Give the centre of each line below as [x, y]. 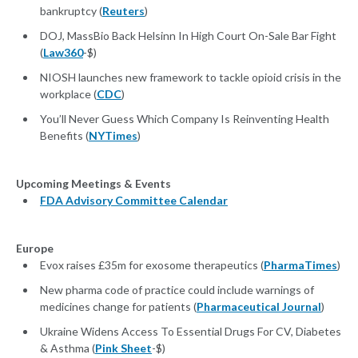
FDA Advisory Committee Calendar [134, 201]
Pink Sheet [123, 348]
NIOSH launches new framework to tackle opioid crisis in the [191, 78]
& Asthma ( [68, 348]
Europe [35, 249]
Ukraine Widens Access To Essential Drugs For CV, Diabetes [191, 332]
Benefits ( [64, 136]
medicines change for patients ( [118, 307]
